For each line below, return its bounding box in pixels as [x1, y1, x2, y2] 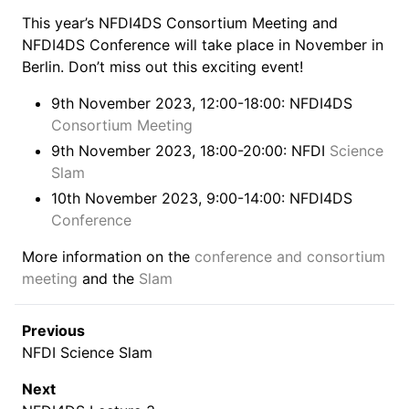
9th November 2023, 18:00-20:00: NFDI [51, 142, 330, 160]
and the [78, 269, 139, 288]
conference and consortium [194, 247, 385, 266]
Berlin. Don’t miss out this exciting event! [22, 58, 303, 76]
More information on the [22, 247, 194, 266]
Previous [22, 321, 85, 340]
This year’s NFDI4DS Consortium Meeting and [22, 14, 338, 32]
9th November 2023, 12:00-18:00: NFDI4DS [51, 94, 352, 112]
